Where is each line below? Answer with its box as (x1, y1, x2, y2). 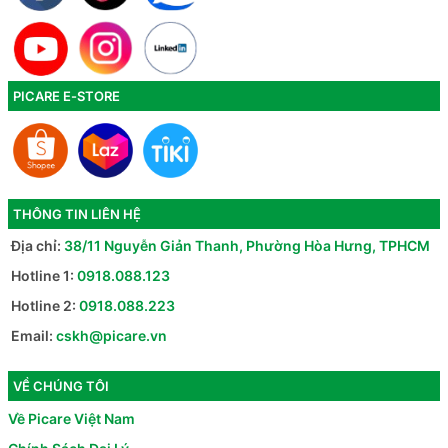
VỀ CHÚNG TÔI (13, 378, 109, 395)
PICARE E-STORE (13, 88, 120, 105)
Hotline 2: (8, 297, 79, 315)
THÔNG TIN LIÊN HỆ (13, 205, 141, 222)
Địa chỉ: (8, 237, 64, 255)
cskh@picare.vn (56, 327, 167, 345)
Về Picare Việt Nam (8, 409, 135, 427)
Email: (8, 327, 56, 345)
